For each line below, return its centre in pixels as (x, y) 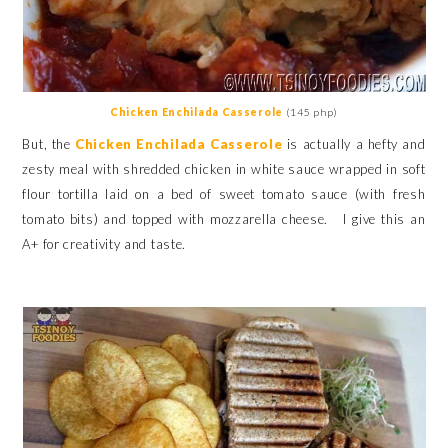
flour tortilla (60, 193)
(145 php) (310, 112)
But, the (49, 143)
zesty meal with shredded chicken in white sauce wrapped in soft (224, 168)
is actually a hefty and (356, 143)
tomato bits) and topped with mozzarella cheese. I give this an (224, 218)
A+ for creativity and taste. (108, 243)
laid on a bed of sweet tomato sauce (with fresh (265, 193)
